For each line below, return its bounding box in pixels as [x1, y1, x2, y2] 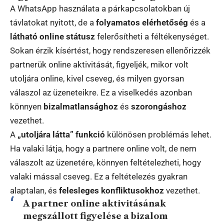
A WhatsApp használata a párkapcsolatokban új [10, 3, 190, 14]
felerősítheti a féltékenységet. [95, 31, 209, 42]
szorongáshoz [131, 101, 186, 112]
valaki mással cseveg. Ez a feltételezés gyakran [10, 171, 187, 182]
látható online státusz [10, 31, 95, 42]
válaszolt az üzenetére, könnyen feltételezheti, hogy [10, 157, 201, 168]
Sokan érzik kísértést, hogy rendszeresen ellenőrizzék [10, 45, 210, 56]
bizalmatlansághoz [43, 101, 118, 112]
